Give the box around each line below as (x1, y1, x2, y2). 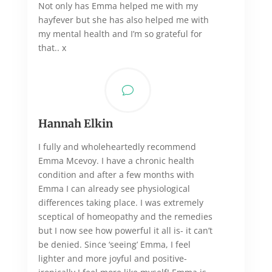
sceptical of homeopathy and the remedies (38, 210, 212, 222)
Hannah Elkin (38, 116, 113, 131)
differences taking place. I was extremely (38, 196, 203, 208)
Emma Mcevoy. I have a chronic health (38, 154, 194, 166)
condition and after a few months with (38, 168, 194, 180)
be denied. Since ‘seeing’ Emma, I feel (38, 238, 191, 250)
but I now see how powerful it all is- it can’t (38, 224, 212, 236)
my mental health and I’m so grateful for (38, 27, 202, 39)
